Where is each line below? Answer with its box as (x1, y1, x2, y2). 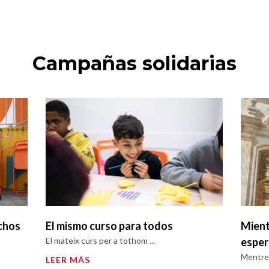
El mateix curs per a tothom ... (46, 235, 156, 246)
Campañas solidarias (32, 51, 237, 75)
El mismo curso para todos (46, 219, 174, 232)
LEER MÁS (46, 254, 91, 265)
